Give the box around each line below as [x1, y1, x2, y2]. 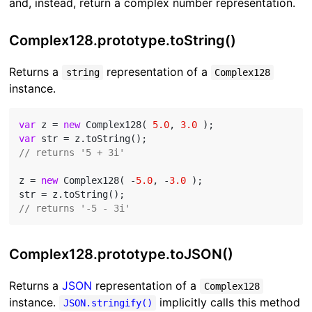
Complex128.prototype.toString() [9, 32, 237, 49]
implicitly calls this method [155, 295, 300, 310]
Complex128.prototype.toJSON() [9, 246, 234, 263]
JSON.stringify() [63, 297, 153, 309]
